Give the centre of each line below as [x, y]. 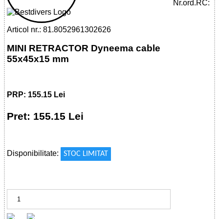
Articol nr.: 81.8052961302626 [59, 29]
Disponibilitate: [34, 153]
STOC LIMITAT [86, 154]
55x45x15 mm [38, 59]
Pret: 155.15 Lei [45, 116]
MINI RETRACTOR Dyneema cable [84, 48]
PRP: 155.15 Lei [36, 95]
